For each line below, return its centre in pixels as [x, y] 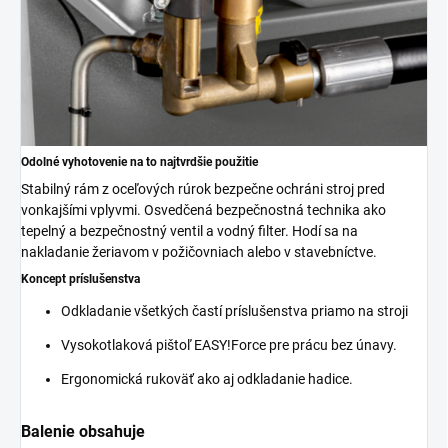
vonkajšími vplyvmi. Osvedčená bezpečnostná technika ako [203, 209]
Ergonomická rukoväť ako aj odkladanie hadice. [207, 378]
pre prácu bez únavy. [333, 344]
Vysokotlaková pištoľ [126, 344]
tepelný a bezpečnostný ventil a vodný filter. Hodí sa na [189, 230]
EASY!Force [230, 344]
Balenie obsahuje [83, 431]
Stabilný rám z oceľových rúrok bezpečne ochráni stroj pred [203, 188]
